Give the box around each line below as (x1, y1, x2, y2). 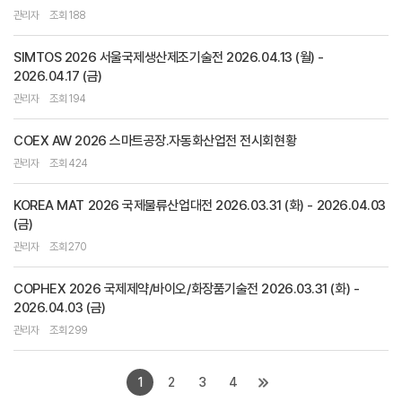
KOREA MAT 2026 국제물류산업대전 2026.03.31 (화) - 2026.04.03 (13, 197, 387, 214)
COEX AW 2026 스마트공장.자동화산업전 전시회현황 (13, 133, 297, 149)
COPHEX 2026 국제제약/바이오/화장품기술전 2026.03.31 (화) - (13, 281, 360, 297)
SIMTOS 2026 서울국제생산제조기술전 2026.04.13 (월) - (13, 49, 325, 66)
